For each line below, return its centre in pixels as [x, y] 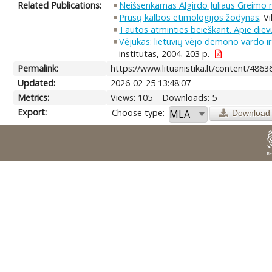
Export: [32, 112]
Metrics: [34, 97]
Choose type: [138, 112]
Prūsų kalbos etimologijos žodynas [189, 17]
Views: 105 [132, 97]
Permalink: [38, 68]
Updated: [37, 83]
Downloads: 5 [190, 97]
